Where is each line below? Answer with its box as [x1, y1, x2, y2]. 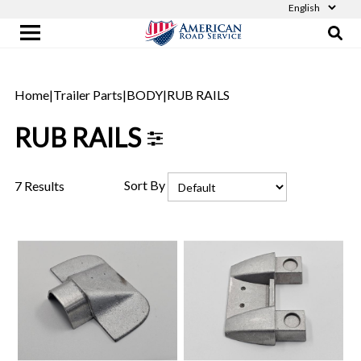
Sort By [123, 176, 165, 193]
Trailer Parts [52, 86, 122, 102]
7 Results [14, 177, 64, 193]
